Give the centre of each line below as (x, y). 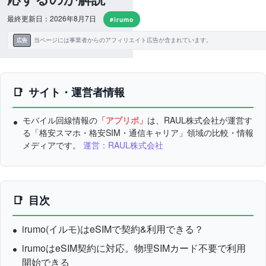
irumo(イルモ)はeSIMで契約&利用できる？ (113, 229)
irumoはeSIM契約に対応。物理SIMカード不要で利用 (134, 248)
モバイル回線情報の (60, 120)
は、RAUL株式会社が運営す (200, 120)
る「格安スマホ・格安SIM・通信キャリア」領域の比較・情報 (138, 133)
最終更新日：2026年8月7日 (52, 18)
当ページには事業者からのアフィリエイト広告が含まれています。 (123, 40)
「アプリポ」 (122, 120)
